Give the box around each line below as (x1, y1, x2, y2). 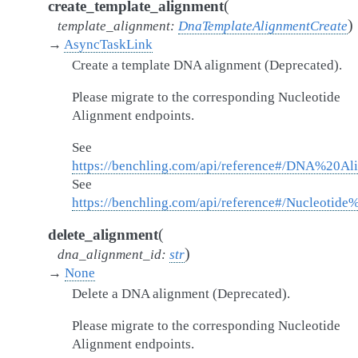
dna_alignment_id (58, 247, 161, 262)
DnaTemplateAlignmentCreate (178, 18, 348, 34)
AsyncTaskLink (64, 37, 153, 52)
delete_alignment (48, 226, 158, 243)
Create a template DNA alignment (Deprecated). (72, 58, 342, 73)
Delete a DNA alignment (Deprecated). (72, 286, 290, 301)
